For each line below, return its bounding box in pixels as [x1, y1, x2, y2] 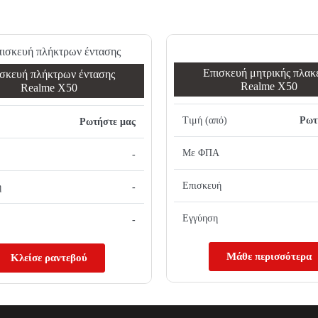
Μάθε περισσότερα [226, 251, 312, 263]
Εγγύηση [182, 213, 218, 224]
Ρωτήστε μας [79, 116, 136, 127]
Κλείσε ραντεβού [11, 251, 87, 263]
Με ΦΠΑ [182, 148, 219, 159]
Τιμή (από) [182, 115, 227, 126]
